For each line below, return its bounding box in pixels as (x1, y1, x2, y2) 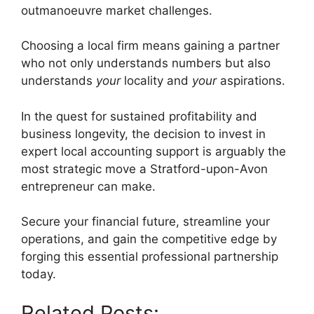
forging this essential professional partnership (21, 250, 278, 264)
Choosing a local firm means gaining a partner (21, 39, 280, 53)
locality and (121, 74, 192, 88)
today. (21, 267, 56, 282)
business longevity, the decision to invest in (21, 126, 266, 141)
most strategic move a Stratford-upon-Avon (21, 161, 268, 176)
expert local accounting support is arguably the (21, 144, 286, 158)
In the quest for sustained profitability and (21, 109, 257, 123)
